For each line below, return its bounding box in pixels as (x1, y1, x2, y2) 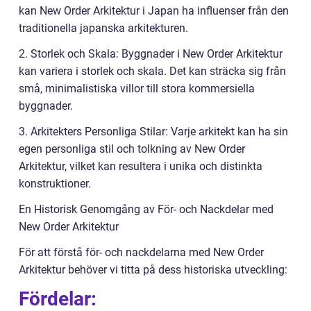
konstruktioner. (19, 176, 91, 190)
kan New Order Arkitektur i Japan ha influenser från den (19, 3, 289, 17)
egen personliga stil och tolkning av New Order (19, 142, 245, 155)
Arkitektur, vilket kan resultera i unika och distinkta (19, 159, 262, 173)
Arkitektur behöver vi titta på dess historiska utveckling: (19, 262, 287, 276)
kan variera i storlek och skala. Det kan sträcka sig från (19, 64, 286, 78)
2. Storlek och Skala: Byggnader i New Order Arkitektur (19, 47, 283, 60)
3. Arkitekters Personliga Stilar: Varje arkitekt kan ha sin (19, 124, 288, 138)
